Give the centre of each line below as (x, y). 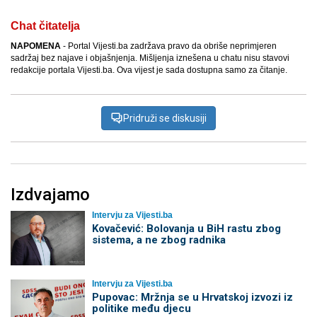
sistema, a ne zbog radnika (158, 240)
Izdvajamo (50, 194)
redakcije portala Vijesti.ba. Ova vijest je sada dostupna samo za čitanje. (149, 70)
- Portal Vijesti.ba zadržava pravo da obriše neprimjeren (169, 46)
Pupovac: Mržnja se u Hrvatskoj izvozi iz (192, 298)
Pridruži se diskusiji (165, 118)
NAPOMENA (36, 46)
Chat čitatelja (45, 25)
